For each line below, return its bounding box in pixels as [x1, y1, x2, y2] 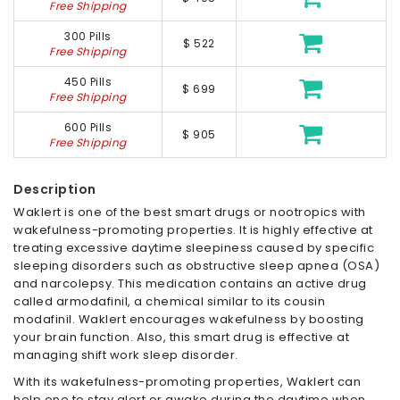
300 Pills [64, 29, 112, 45]
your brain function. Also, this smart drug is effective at [13, 329, 349, 346]
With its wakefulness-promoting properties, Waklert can [13, 373, 361, 391]
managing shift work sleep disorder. [13, 346, 238, 364]
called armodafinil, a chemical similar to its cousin [13, 293, 325, 311]
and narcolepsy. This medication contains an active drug [13, 275, 367, 293]
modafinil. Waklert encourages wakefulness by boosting [13, 311, 364, 329]
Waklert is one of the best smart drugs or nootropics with [13, 204, 366, 221]
